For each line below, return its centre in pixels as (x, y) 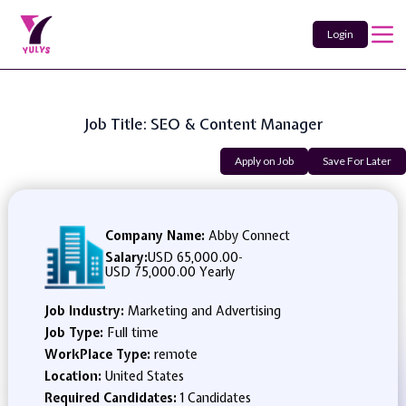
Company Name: (155, 236)
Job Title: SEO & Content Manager (203, 124)
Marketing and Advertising (204, 311)
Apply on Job (264, 161)
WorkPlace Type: (99, 354)
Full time (132, 333)
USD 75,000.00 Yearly (170, 272)
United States (144, 376)
